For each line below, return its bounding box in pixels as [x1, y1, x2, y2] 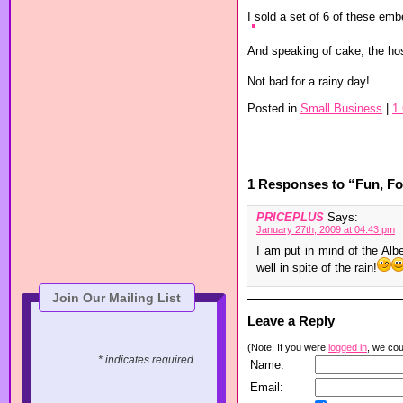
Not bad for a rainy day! [247, 74, 370, 88]
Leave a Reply [247, 313, 335, 329]
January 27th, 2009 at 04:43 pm [256, 224, 395, 236]
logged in [328, 342, 367, 354]
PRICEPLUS [256, 210, 324, 225]
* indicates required [98, 354, 193, 367]
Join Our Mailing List [52, 291, 182, 306]
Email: [250, 381, 283, 395]
